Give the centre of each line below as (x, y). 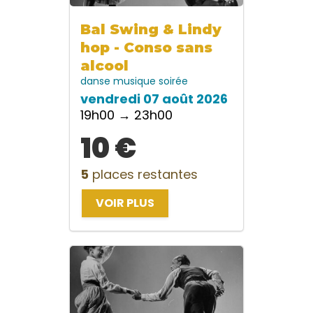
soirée (173, 81)
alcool (104, 66)
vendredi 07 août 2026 (154, 99)
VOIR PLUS (125, 203)
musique (136, 81)
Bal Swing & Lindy (151, 30)
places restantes (143, 175)
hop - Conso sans (146, 48)
